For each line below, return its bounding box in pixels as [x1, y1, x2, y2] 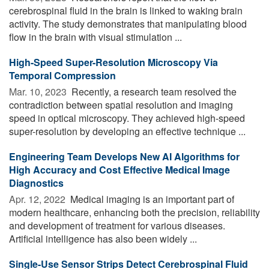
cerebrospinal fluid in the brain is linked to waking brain [9, 3, 243, 17]
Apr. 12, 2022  [9, 192, 68, 206]
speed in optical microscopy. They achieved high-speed [9, 110, 245, 125]
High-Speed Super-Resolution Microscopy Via [9, 55, 218, 69]
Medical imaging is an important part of [68, 192, 234, 206]
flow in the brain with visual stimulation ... [9, 29, 182, 44]
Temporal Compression [9, 68, 116, 82]
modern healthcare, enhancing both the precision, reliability [9, 205, 260, 219]
